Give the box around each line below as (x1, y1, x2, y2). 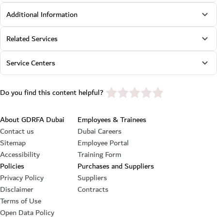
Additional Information (6, 8, 77, 21)
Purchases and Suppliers (77, 160, 154, 172)
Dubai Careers (77, 125, 122, 138)
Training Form (77, 148, 121, 161)
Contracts (77, 183, 108, 196)
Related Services (6, 32, 58, 45)
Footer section (108, 111, 169, 128)
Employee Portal (77, 137, 129, 149)
